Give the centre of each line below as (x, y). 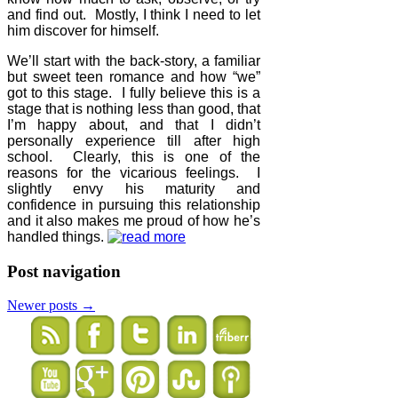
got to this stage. (60, 92)
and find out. (47, 14)
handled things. (57, 236)
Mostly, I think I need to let (178, 14)
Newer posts (44, 306)
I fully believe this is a (191, 92)
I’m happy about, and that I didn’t (134, 124)
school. (30, 156)
